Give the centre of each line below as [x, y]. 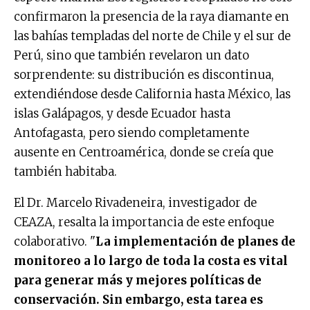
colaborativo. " [55, 241]
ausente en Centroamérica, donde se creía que [144, 152]
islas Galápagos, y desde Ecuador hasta [122, 113]
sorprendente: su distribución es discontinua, [144, 74]
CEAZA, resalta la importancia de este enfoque [144, 222]
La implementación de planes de [195, 241]
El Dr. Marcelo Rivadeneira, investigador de [135, 202]
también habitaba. [65, 171]
